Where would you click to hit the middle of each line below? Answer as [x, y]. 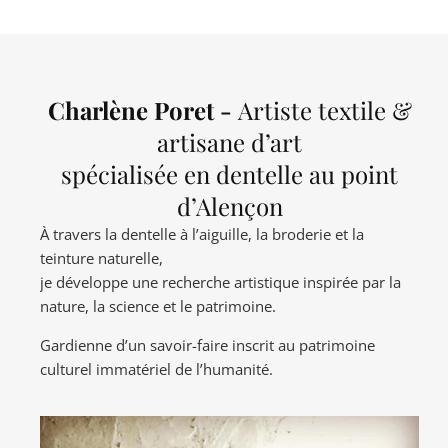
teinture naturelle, [101, 258]
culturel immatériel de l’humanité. [156, 369]
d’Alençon [229, 206]
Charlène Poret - [142, 110]
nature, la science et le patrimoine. [158, 306]
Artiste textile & [324, 110]
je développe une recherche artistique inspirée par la [220, 282]
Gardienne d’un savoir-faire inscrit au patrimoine [207, 345]
